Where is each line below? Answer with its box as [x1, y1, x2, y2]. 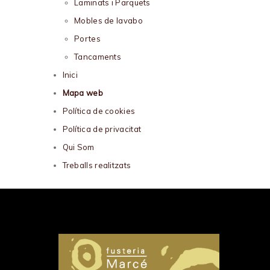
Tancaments [74, 51, 121, 61]
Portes [74, 33, 101, 43]
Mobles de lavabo [74, 15, 143, 25]
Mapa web [62, 87, 103, 98]
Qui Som [62, 142, 95, 152]
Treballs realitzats [62, 160, 131, 170]
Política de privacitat [62, 124, 142, 134]
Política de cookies [62, 105, 136, 116]
